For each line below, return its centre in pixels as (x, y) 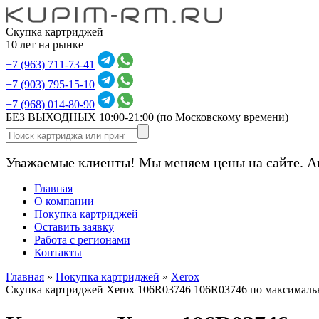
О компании (64, 201)
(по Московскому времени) (223, 117)
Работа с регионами (82, 240)
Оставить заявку (74, 227)
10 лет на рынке (45, 45)
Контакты (58, 252)
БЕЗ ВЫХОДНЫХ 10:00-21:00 (81, 117)
